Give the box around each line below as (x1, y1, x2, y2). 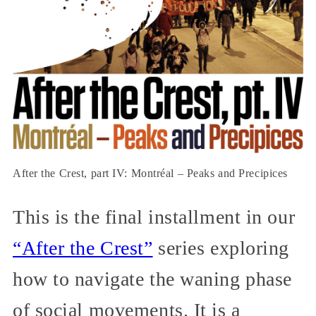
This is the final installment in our (13, 205, 296, 228)
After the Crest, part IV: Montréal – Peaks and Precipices (13, 166, 288, 179)
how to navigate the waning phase (13, 267, 292, 290)
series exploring (152, 236, 290, 259)
